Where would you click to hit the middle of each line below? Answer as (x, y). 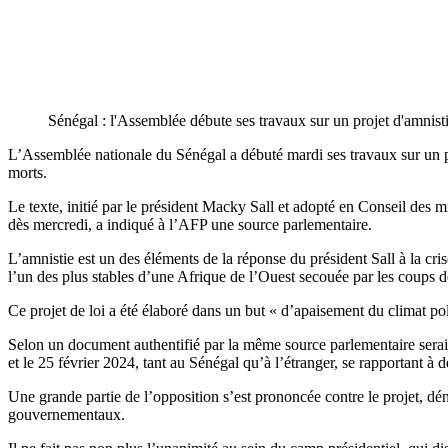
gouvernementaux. (66, 414)
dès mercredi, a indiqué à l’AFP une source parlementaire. (190, 224)
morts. (27, 172)
